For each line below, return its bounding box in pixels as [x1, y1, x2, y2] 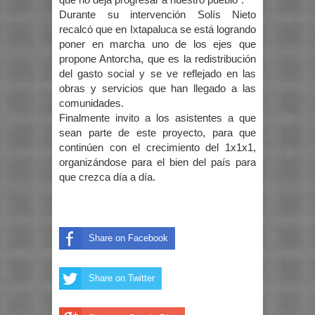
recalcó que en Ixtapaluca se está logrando [59, 23, 256, 35]
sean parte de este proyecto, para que [59, 127, 256, 139]
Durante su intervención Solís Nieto [59, 8, 256, 20]
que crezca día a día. [59, 171, 155, 183]
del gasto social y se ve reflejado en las [59, 67, 256, 79]
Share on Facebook [89, 232, 168, 243]
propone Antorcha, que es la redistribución [59, 53, 256, 65]
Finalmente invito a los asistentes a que [59, 112, 256, 124]
